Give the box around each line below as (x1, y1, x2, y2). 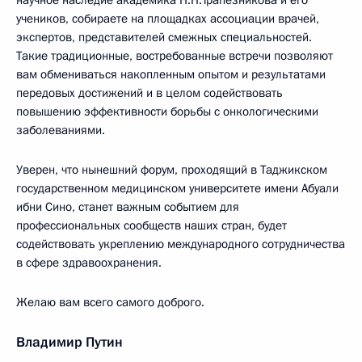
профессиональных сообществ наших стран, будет (16, 217, 287, 234)
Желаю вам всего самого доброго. (16, 294, 204, 310)
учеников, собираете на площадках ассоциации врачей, (16, 11, 319, 27)
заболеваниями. (16, 122, 105, 138)
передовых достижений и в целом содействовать (16, 85, 283, 101)
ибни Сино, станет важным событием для (16, 199, 239, 215)
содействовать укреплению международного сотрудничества (16, 236, 345, 252)
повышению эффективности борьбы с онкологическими (16, 103, 318, 120)
